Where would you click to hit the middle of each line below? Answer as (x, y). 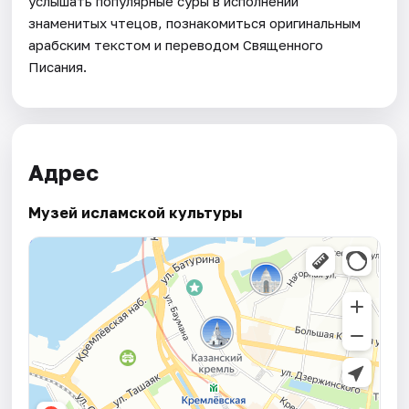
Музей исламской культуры (136, 212)
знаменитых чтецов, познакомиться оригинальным (195, 22)
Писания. (58, 66)
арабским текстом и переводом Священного (176, 44)
